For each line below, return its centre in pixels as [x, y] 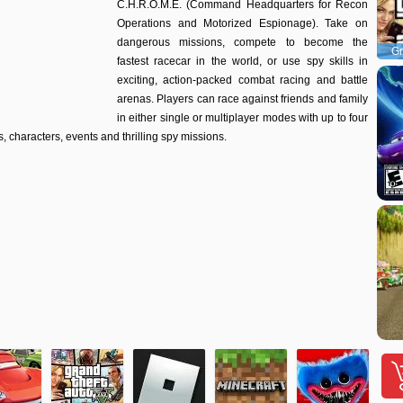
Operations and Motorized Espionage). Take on [242, 23]
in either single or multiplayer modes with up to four [242, 118]
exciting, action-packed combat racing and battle [242, 80]
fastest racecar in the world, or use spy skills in [242, 61]
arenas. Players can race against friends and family [242, 99]
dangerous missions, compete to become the [242, 42]
